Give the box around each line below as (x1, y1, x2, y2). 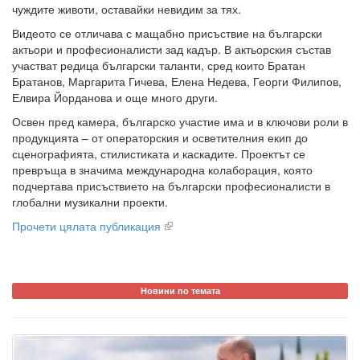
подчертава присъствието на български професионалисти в (12, 178, 330, 194)
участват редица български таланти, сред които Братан (12, 57, 305, 74)
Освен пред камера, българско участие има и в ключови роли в (12, 113, 348, 130)
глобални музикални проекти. (12, 194, 168, 211)
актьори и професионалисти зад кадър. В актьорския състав (12, 41, 331, 58)
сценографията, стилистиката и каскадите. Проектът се (12, 145, 305, 162)
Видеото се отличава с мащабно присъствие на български (12, 25, 322, 42)
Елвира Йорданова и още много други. (12, 89, 218, 106)
